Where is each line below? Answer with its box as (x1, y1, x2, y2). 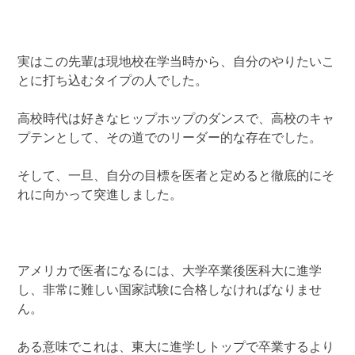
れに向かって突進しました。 (17, 189, 183, 202)
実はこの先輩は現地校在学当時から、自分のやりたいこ (17, 55, 335, 69)
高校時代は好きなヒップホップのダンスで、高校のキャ (17, 113, 335, 126)
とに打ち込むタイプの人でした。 (17, 74, 208, 88)
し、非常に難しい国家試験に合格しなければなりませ (17, 284, 323, 297)
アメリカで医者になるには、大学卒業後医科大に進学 (17, 265, 323, 278)
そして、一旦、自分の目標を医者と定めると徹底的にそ (17, 170, 335, 183)
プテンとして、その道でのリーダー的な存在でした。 (17, 132, 323, 145)
